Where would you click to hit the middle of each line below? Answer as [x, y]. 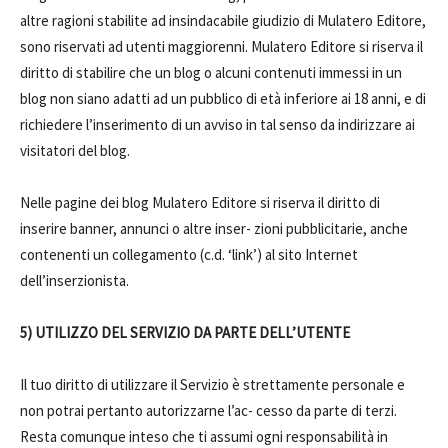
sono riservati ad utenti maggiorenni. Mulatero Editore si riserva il [221, 46]
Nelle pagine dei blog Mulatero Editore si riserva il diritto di [200, 202]
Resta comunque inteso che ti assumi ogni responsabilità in [204, 436]
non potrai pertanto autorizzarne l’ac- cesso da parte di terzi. [208, 410]
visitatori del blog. [75, 150]
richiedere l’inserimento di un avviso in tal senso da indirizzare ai [217, 124]
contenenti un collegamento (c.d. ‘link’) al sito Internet [189, 254]
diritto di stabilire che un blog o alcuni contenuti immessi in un [211, 72]
